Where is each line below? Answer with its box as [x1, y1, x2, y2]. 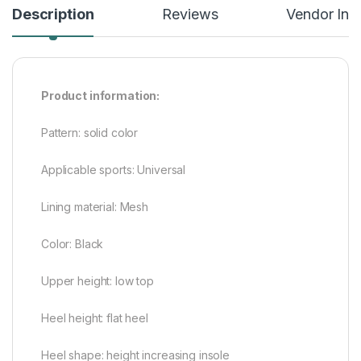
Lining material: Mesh [41, 199, 149, 214]
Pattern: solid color [41, 125, 139, 139]
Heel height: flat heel [41, 310, 148, 325]
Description [12, 5, 94, 23]
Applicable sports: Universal [41, 162, 186, 176]
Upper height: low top [41, 273, 155, 288]
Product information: [41, 88, 160, 102]
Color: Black [41, 236, 104, 251]
